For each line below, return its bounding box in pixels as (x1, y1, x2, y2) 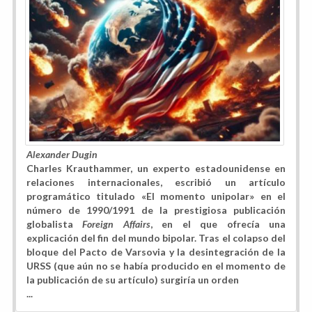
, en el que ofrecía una (150, 218, 286, 231)
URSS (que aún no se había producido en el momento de (26, 260, 286, 272)
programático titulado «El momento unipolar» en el (26, 190, 286, 203)
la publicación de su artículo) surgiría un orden (26, 274, 239, 286)
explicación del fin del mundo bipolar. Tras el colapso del (26, 232, 286, 244)
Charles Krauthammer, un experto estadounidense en (26, 162, 286, 175)
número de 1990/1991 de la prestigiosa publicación (26, 204, 286, 217)
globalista (26, 218, 83, 231)
